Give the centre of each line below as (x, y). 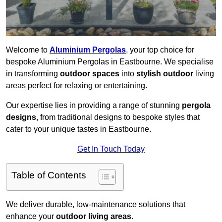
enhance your (31, 217)
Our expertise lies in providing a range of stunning (94, 106)
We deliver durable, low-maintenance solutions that (96, 205)
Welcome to (28, 50)
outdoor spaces (90, 74)
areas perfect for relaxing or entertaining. (77, 86)
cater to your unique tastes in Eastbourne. (79, 129)
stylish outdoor (165, 74)
